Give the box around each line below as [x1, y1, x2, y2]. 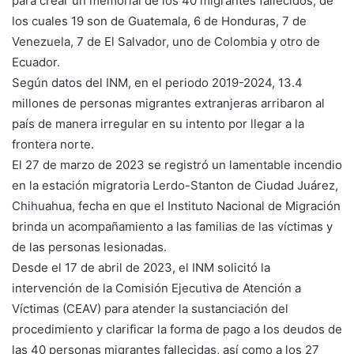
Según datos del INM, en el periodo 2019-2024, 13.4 [12, 74, 303, 90]
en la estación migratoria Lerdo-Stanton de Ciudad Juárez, [12, 177, 338, 193]
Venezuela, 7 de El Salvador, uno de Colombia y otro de [12, 33, 320, 49]
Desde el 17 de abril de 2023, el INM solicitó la [12, 259, 270, 275]
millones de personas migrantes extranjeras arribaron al [12, 95, 325, 111]
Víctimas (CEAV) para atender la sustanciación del [12, 300, 288, 316]
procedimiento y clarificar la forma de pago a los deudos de [12, 321, 342, 337]
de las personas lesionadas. [12, 239, 167, 254]
